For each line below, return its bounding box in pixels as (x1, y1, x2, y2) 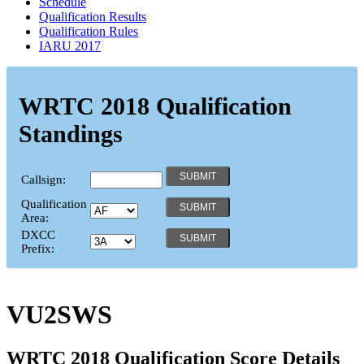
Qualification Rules (39, 24, 138, 38)
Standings (19, 119, 123, 147)
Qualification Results (39, 9, 146, 24)
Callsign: (21, 172, 66, 186)
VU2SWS (6, 300, 112, 330)
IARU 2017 (39, 38, 101, 53)
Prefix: (21, 241, 54, 255)
